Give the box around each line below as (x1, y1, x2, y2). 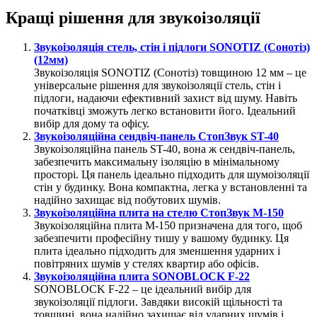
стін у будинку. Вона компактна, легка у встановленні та (34, 181, 307, 194)
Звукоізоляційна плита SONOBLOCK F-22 (34, 270, 250, 283)
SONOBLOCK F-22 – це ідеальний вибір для (34, 283, 251, 296)
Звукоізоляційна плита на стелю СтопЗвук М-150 (34, 207, 284, 219)
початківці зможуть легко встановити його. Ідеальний (34, 105, 296, 117)
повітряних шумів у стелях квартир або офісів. (34, 258, 259, 270)
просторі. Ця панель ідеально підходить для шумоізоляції (34, 168, 309, 181)
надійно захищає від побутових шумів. (34, 194, 221, 207)
